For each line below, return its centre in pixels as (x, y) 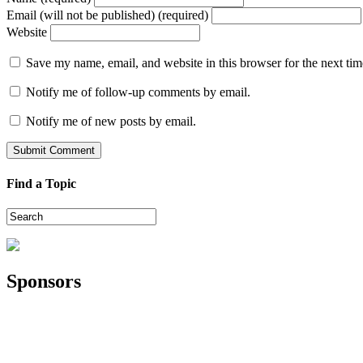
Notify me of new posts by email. (111, 122)
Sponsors (44, 281)
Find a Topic (41, 183)
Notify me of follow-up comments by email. (138, 92)
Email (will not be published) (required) (107, 15)
